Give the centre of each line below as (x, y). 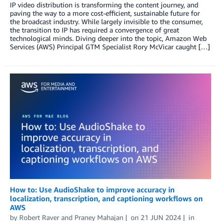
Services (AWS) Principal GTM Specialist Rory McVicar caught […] (110, 46)
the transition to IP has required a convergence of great (94, 30)
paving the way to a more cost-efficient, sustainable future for (105, 13)
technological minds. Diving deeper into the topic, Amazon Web (108, 38)
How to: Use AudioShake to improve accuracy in (92, 189)
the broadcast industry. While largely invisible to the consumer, (106, 21)
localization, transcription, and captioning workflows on (106, 198)
